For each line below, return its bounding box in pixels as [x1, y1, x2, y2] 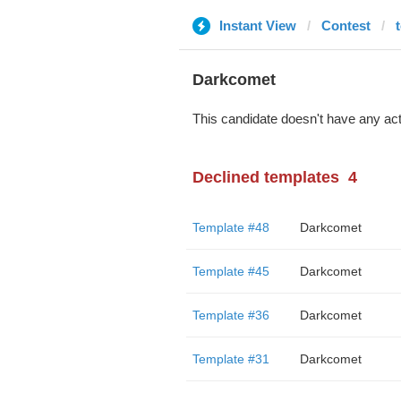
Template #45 [192, 264, 269, 278]
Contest [320, 18, 371, 33]
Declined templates [192, 168, 339, 186]
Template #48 [192, 220, 269, 235]
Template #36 [192, 308, 269, 322]
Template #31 [192, 352, 269, 366]
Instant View [218, 18, 296, 33]
